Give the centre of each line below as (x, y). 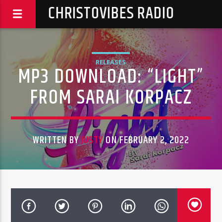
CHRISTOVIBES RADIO (111, 14)
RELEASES (111, 62)
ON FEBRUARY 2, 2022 (146, 140)
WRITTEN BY (57, 140)
